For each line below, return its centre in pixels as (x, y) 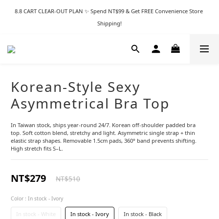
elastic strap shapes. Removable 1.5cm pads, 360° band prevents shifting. (104, 141)
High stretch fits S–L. (37, 148)
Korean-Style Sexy (76, 87)
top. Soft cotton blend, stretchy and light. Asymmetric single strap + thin (104, 133)
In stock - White (36, 214)
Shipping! (109, 23)
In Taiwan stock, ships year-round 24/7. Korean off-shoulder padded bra (104, 125)
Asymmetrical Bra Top (90, 103)
